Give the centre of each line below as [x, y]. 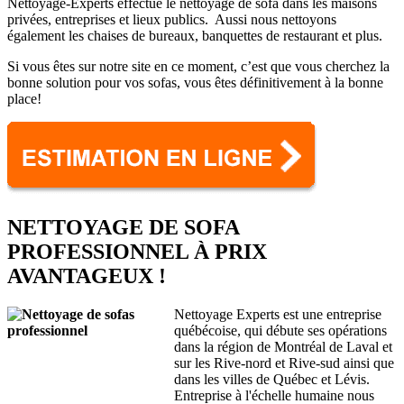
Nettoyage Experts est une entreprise [278, 314]
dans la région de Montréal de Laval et [283, 346]
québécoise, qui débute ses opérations [280, 330]
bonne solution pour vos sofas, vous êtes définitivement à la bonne [195, 82]
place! [24, 98]
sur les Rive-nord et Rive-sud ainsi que [284, 363]
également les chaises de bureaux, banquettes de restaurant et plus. [195, 35]
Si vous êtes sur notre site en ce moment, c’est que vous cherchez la [198, 66]
